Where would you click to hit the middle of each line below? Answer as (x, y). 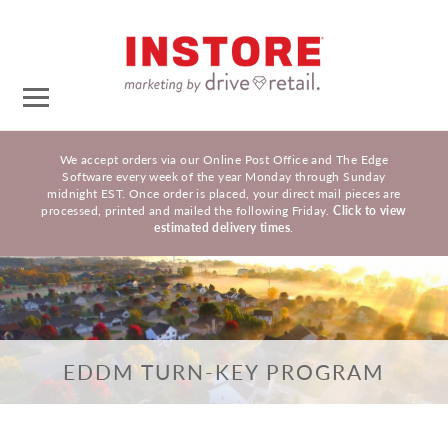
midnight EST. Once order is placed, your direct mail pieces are (224, 193)
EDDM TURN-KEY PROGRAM (224, 371)
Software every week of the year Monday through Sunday (224, 176)
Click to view (370, 210)
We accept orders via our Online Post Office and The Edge (224, 159)
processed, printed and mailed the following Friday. (187, 210)
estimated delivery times (222, 227)
